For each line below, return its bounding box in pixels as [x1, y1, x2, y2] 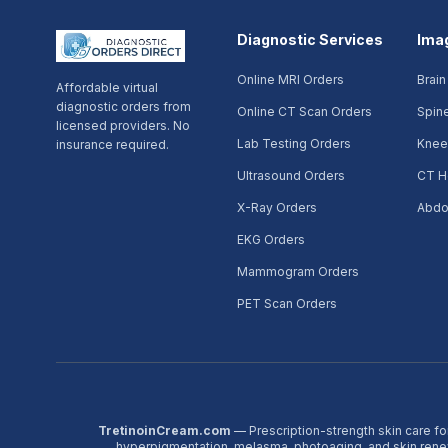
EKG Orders [236, 232, 305, 247]
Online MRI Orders [236, 72, 344, 87]
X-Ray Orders [236, 200, 317, 215]
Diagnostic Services [236, 31, 383, 48]
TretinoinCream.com [97, 423, 231, 438]
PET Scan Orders [236, 296, 337, 311]
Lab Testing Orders [236, 136, 351, 151]
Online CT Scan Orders [236, 104, 372, 119]
